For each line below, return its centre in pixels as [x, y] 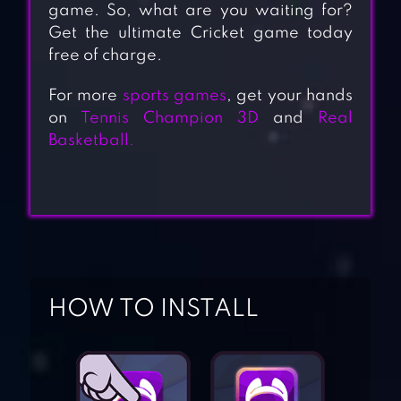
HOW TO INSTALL [153, 310]
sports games [174, 96]
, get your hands [290, 96]
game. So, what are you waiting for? [200, 11]
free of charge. [105, 56]
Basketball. [91, 141]
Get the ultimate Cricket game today [200, 34]
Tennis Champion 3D [170, 119]
